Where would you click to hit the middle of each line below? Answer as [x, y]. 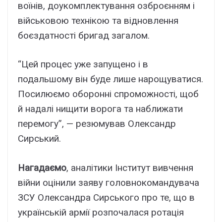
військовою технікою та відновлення [98, 20]
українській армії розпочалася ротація [101, 212]
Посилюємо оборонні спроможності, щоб [108, 94]
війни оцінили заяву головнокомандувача [109, 182]
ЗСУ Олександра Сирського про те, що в [106, 197]
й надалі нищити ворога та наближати [100, 109]
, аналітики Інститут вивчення [130, 167]
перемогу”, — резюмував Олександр [97, 124]
